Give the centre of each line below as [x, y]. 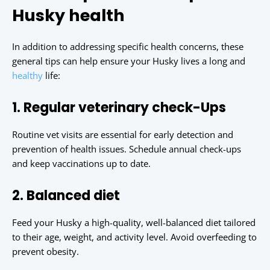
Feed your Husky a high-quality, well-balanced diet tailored [134, 223]
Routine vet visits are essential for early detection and [123, 135]
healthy [27, 76]
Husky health [68, 16]
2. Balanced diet [66, 196]
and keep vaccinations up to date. [81, 164]
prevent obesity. [46, 252]
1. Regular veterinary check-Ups [119, 108]
